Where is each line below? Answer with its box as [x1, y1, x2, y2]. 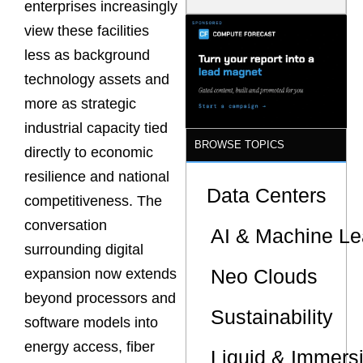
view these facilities [24, 23, 149, 40]
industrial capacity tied [24, 120, 168, 137]
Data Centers [207, 183, 327, 207]
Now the [245, 19, 286, 32]
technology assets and [24, 71, 169, 88]
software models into [24, 314, 158, 331]
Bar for [245, 48, 280, 61]
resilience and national [24, 169, 169, 186]
